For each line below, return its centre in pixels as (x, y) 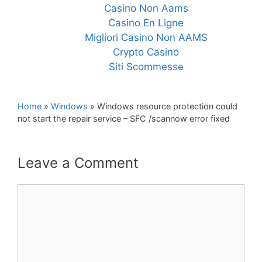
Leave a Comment (78, 163)
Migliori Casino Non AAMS (146, 37)
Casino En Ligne (146, 23)
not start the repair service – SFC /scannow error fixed (124, 118)
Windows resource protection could (167, 106)
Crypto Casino (146, 52)
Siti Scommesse (146, 67)
